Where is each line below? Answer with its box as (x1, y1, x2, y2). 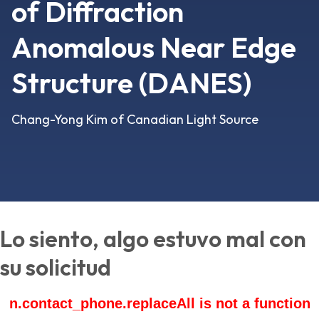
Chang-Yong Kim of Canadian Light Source (11, 110, 258, 127)
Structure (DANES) (11, 64, 251, 100)
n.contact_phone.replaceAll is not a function (9, 295, 310, 311)
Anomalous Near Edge (11, 28, 296, 65)
